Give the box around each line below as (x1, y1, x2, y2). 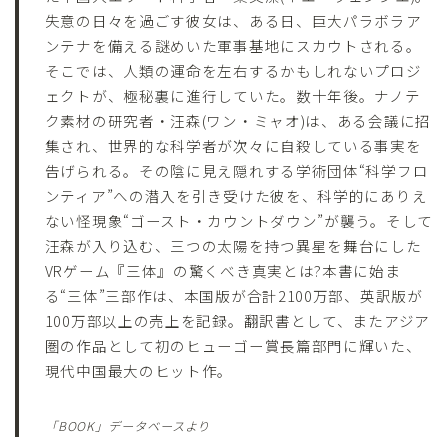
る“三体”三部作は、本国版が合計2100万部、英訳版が (44, 284, 423, 306)
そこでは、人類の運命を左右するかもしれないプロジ (44, 59, 422, 81)
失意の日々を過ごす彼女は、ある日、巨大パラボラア (44, 9, 422, 31)
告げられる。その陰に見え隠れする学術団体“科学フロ (44, 159, 429, 181)
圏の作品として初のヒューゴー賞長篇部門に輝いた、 (44, 334, 422, 356)
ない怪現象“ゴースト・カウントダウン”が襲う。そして (44, 209, 433, 231)
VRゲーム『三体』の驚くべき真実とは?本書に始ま (44, 259, 401, 281)
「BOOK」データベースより (44, 416, 211, 435)
